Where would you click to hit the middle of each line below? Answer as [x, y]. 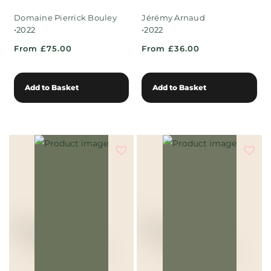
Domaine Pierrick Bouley [65, 18]
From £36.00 [171, 49]
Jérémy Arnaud [173, 18]
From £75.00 [43, 49]
